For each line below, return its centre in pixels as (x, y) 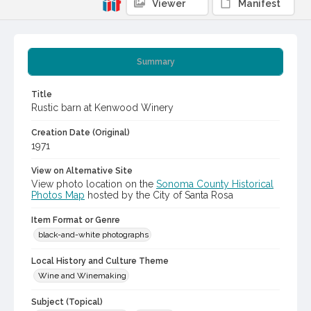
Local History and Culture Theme (100, 261)
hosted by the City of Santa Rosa (159, 195)
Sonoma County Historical (215, 184)
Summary (155, 62)
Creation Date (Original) (81, 133)
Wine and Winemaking (82, 276)
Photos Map (58, 195)
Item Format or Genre (76, 220)
